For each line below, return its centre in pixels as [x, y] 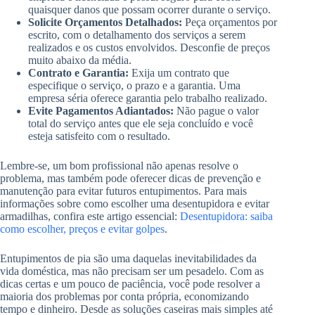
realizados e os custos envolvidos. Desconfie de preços [149, 47]
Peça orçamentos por [230, 22]
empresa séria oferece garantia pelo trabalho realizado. [148, 98]
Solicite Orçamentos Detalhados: [105, 22]
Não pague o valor [216, 110]
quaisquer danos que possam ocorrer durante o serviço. [149, 9]
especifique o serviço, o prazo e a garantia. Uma [134, 85]
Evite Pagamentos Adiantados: [101, 110]
